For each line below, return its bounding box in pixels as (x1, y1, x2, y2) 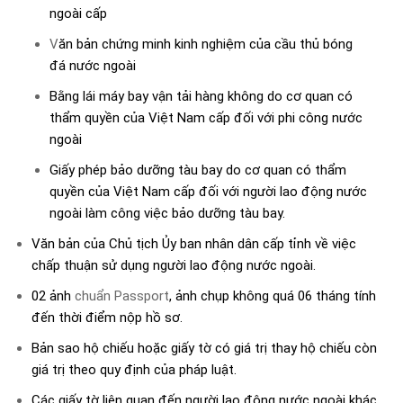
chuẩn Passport (75, 288, 169, 305)
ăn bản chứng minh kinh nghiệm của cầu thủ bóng (58, 36, 353, 53)
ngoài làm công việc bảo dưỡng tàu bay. (49, 205, 285, 222)
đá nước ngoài (49, 58, 136, 75)
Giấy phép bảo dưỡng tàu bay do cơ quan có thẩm (49, 162, 346, 179)
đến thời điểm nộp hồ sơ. (31, 309, 183, 327)
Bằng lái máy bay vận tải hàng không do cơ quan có (49, 88, 353, 105)
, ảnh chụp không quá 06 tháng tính (169, 288, 376, 305)
